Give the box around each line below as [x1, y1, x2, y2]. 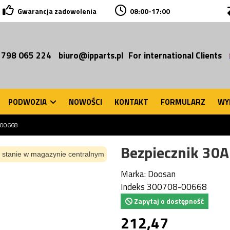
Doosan [147, 167, 176, 181]
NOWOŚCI [69, 95, 102, 108]
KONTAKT [114, 95, 148, 108]
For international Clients [128, 48, 222, 62]
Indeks [120, 180, 145, 194]
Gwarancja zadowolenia [17, 6, 97, 17]
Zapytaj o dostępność [132, 196, 204, 207]
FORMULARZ [161, 95, 205, 108]
